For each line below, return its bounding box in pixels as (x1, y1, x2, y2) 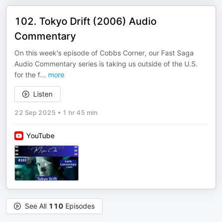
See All (25, 202, 49, 210)
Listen (33, 90, 53, 98)
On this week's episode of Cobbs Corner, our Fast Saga (14, 49, 194, 57)
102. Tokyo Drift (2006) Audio (14, 15, 157, 27)
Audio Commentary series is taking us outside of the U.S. (14, 59, 198, 68)
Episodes (63, 202, 95, 210)
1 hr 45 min (62, 109, 98, 116)
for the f (14, 70, 40, 79)
